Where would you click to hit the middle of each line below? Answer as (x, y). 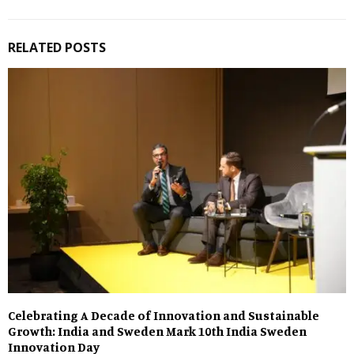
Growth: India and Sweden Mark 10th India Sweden (157, 331)
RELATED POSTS (57, 47)
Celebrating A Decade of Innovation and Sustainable (164, 315)
